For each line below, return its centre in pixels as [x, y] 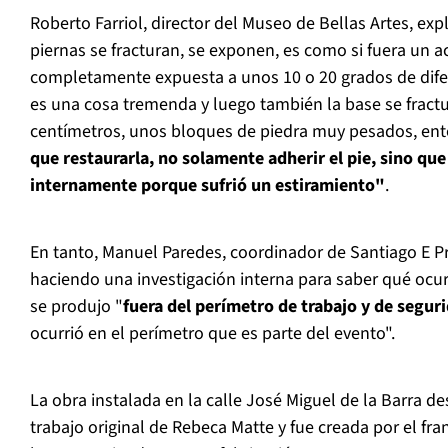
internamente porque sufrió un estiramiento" [207, 186]
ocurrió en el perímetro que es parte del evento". [212, 334]
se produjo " [76, 307]
